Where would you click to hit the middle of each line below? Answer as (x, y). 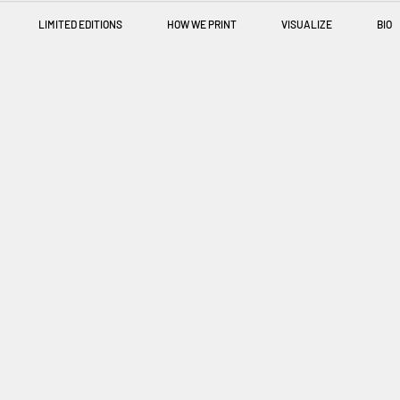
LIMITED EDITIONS (80, 24)
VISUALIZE (306, 24)
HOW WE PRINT (201, 24)
